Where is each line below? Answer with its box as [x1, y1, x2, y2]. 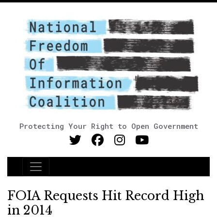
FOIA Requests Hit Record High [7, 188, 204, 203]
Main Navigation [22, 166, 113, 179]
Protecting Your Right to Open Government [19, 121, 198, 131]
